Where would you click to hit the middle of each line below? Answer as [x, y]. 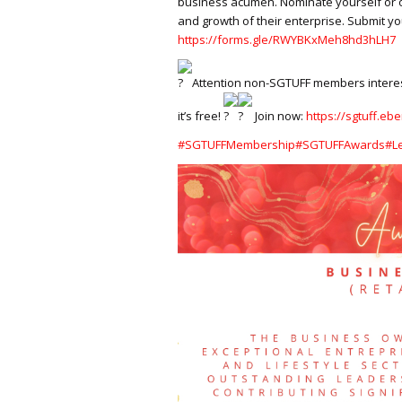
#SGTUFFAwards [340, 145]
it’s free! [201, 116]
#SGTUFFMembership [236, 145]
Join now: [278, 116]
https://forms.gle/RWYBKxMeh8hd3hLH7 [287, 40]
